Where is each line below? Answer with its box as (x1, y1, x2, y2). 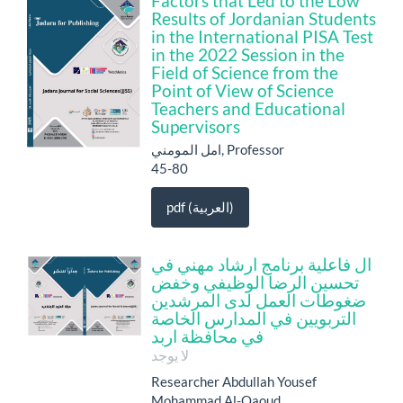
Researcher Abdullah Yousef (151, 373, 317, 390)
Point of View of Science (151, 79, 334, 101)
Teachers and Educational (151, 97, 345, 119)
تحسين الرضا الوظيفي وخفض (151, 271, 359, 292)
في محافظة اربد (151, 325, 264, 346)
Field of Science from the (151, 61, 338, 83)
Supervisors (151, 115, 240, 137)
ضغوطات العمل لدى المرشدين (151, 289, 366, 310)
